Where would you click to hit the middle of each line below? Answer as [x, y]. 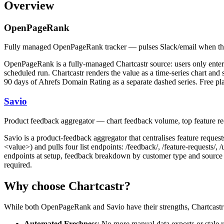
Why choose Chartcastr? [67, 186]
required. [18, 164]
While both [22, 207]
